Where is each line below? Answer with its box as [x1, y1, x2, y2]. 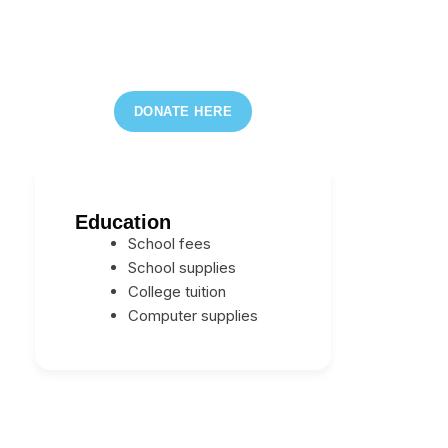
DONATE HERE [133, 103, 233, 119]
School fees [128, 233, 212, 253]
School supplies [128, 257, 237, 277]
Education [75, 210, 171, 233]
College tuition [128, 281, 227, 301]
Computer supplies [128, 305, 259, 325]
